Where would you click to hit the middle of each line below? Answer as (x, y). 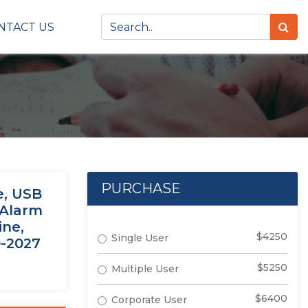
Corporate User (149, 300)
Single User (140, 238)
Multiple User (145, 269)
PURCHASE (141, 188)
